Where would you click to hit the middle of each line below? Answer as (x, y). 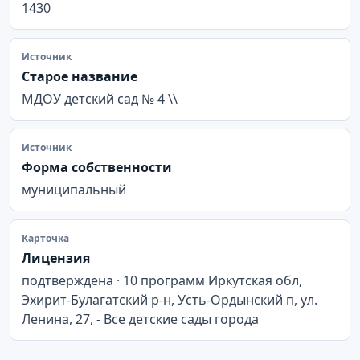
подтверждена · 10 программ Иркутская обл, (162, 280)
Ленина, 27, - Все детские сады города (140, 319)
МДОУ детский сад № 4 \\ (100, 98)
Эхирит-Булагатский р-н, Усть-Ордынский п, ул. (170, 299)
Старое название (80, 76)
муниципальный (74, 189)
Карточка (45, 238)
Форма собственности (97, 167)
